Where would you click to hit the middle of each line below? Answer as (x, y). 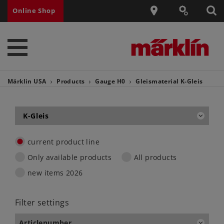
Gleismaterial (157, 81)
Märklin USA (28, 81)
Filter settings (42, 203)
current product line (63, 141)
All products (155, 157)
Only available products (70, 157)
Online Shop (34, 11)
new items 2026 (55, 172)
